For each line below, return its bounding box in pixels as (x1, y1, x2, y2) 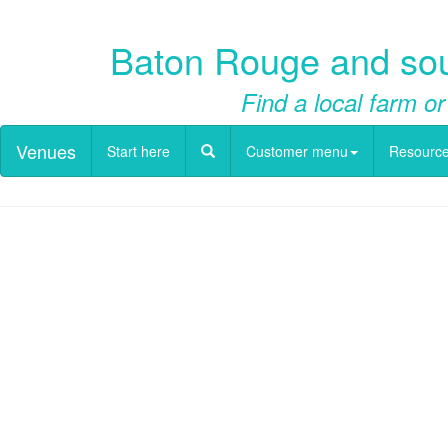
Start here (107, 141, 170, 161)
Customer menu (246, 141, 348, 161)
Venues (16, 138, 76, 164)
